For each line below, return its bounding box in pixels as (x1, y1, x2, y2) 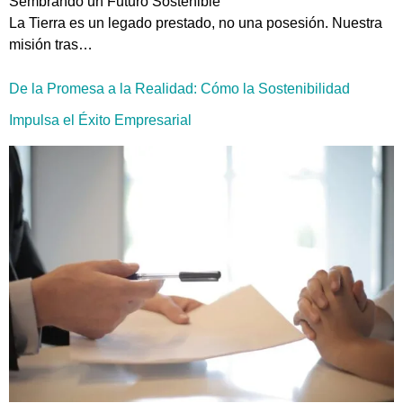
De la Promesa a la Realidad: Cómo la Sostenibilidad (9, 81, 350, 97)
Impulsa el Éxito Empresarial (9, 112, 192, 129)
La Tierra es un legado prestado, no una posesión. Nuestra (9, 14, 382, 31)
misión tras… (9, 36, 93, 52)
